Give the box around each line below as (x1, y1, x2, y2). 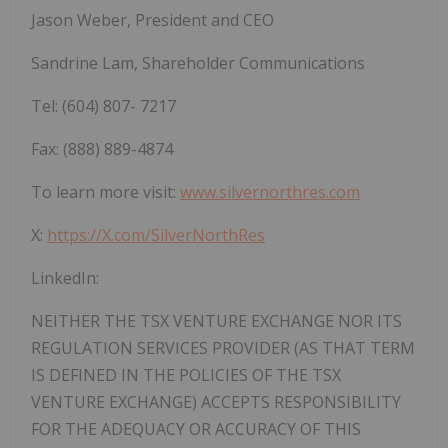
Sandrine (31, 51, 102, 74)
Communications (239, 51, 365, 74)
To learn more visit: (31, 180, 180, 203)
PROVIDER (212, 336, 294, 359)
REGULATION (31, 336, 137, 359)
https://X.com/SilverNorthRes (47, 223, 265, 246)
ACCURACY (215, 417, 300, 440)
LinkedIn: (31, 266, 99, 289)
